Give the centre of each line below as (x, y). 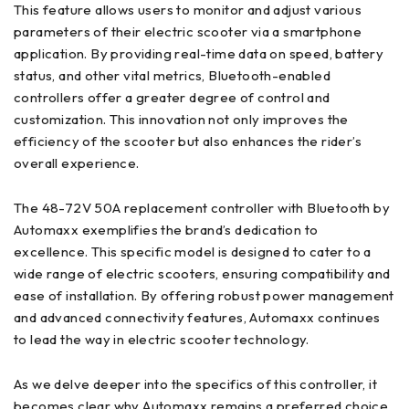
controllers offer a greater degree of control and (172, 97)
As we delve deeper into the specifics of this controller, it (195, 383)
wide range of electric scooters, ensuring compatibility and (202, 273)
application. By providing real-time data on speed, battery (199, 53)
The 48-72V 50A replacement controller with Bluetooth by (202, 207)
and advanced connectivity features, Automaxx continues (197, 317)
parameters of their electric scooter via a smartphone (188, 31)
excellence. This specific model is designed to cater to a (193, 251)
